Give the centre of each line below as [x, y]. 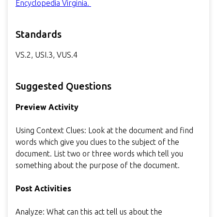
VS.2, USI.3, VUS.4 [46, 54]
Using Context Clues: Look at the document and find [104, 130]
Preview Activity [47, 107]
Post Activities [43, 188]
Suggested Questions [63, 86]
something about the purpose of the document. [98, 165]
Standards [39, 34]
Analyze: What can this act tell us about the [89, 211]
